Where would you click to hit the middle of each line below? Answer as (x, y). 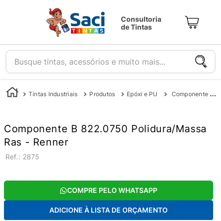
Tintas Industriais (53, 94)
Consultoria (141, 19)
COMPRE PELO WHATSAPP (112, 190)
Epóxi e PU (142, 94)
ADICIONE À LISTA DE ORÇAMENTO (109, 210)
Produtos (102, 94)
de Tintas (136, 27)
